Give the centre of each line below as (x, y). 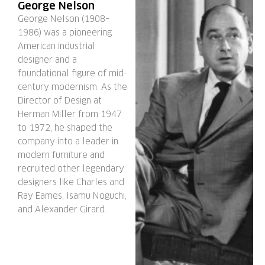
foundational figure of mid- (72, 74)
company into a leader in (68, 142)
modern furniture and (61, 155)
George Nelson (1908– (64, 19)
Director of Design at (60, 101)
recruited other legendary (71, 169)
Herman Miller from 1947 (70, 114)
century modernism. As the (72, 87)
